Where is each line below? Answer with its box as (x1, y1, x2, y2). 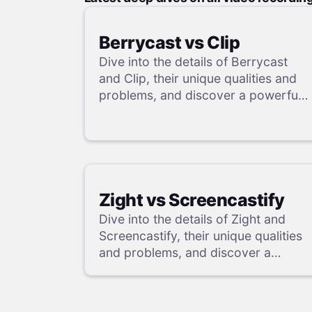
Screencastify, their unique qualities (98, 228, 302, 244)
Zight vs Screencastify (98, 189, 285, 211)
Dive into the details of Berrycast (98, 54, 288, 69)
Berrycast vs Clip (98, 31, 240, 53)
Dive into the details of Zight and (98, 212, 286, 227)
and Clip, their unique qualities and (98, 70, 297, 86)
